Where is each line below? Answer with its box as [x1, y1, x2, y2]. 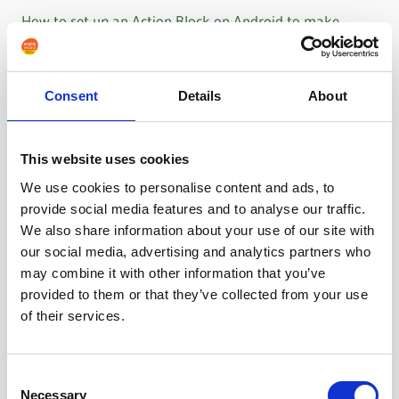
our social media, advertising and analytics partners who [20, 243, 370, 259]
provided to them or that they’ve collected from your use [20, 286, 368, 302]
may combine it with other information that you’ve [20, 265, 326, 281]
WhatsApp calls [21, 37, 118, 56]
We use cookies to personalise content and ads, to [20, 179, 335, 195]
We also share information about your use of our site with [20, 222, 375, 238]
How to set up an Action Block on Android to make [21, 11, 340, 30]
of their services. [20, 307, 125, 323]
